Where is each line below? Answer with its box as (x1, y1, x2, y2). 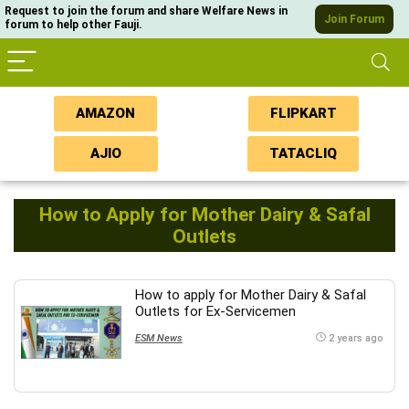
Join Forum (324, 13, 385, 26)
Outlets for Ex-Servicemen (135, 303, 296, 320)
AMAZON (76, 105, 136, 121)
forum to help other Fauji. (5, 18, 142, 31)
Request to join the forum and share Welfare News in (5, 5, 288, 17)
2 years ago (329, 332, 383, 344)
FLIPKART (269, 105, 337, 121)
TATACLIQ (269, 145, 338, 162)
